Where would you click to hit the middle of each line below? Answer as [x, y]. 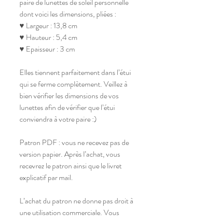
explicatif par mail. [46, 177]
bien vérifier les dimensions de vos [69, 95]
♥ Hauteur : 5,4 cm [48, 37]
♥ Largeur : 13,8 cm [48, 25]
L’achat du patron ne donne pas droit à [76, 200]
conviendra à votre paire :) [59, 119]
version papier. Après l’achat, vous [70, 154]
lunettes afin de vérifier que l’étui [67, 107]
